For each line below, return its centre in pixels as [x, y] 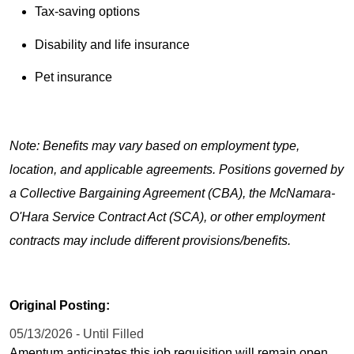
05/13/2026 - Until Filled [77, 333]
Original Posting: [60, 306]
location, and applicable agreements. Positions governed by [177, 170]
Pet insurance [73, 77]
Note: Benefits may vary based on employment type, [154, 146]
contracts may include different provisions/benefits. [150, 241]
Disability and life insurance [112, 44]
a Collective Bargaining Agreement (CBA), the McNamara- [172, 194]
